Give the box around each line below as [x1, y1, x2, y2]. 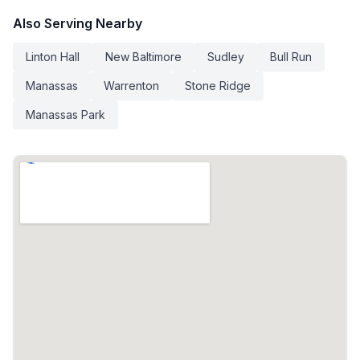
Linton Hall [26, 50, 80, 64]
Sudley [207, 50, 244, 64]
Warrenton [104, 79, 159, 93]
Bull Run [270, 50, 312, 64]
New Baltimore [105, 50, 182, 64]
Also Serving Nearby [13, 15, 142, 32]
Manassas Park [26, 108, 105, 122]
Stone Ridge [185, 79, 251, 93]
